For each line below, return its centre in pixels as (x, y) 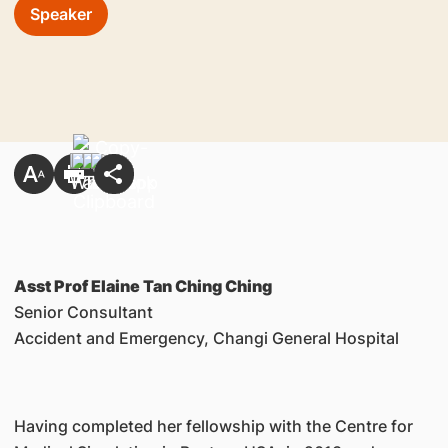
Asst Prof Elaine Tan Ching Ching (142, 286)
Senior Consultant (83, 312)
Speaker (60, 13)
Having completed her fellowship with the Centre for (213, 426)
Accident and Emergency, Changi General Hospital (206, 338)
